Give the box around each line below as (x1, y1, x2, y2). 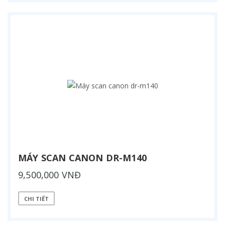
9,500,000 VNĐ (18, 169, 81, 181)
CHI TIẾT (24, 194, 49, 202)
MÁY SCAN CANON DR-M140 (18, 152, 147, 164)
